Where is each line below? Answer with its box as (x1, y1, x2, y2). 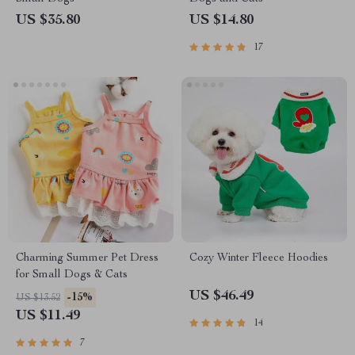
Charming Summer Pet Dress (16, 253, 158, 264)
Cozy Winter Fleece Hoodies (189, 253, 328, 264)
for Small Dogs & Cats (16, 269, 128, 281)
